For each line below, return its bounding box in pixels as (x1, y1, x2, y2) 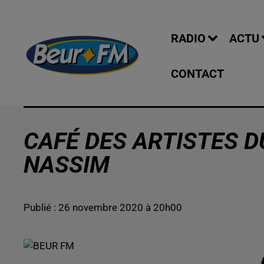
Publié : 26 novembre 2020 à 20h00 (24, 202, 182, 213)
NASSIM (24, 151, 110, 179)
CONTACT (171, 67, 224, 81)
